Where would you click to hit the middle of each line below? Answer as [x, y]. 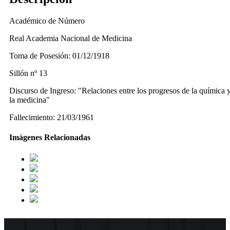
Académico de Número [47, 21]
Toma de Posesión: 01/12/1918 [59, 56]
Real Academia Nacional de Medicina [71, 39]
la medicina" [30, 100]
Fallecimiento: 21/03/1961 [52, 118]
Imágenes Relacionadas [50, 138]
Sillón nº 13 [28, 73]
